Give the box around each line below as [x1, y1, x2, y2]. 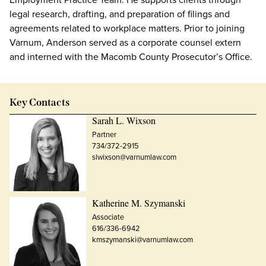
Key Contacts [9, 96, 69, 109]
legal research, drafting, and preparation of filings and [9, 7, 230, 21]
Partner [91, 129, 116, 140]
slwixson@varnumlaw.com [91, 151, 176, 163]
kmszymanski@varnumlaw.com [91, 234, 193, 246]
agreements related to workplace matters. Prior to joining [9, 21, 245, 35]
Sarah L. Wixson [91, 114, 156, 126]
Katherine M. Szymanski [91, 197, 185, 210]
